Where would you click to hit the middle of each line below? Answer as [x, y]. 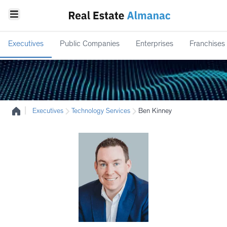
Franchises [207, 45]
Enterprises [155, 45]
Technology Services [101, 111]
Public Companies [90, 45]
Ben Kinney [155, 111]
